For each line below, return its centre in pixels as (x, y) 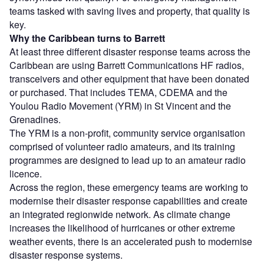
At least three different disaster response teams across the (130, 52)
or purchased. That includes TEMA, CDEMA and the (118, 93)
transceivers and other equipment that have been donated (129, 79)
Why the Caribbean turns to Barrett (87, 38)
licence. (26, 174)
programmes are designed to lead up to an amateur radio (128, 160)
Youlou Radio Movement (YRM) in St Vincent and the (120, 106)
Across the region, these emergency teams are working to (129, 187)
